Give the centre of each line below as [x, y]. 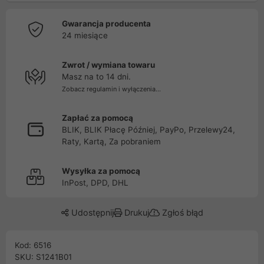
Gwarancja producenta [106, 24]
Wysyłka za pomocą [101, 171]
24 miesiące [85, 35]
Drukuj [135, 212]
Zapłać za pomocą [98, 118]
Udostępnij [91, 212]
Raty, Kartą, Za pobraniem [111, 141]
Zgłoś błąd [181, 212]
